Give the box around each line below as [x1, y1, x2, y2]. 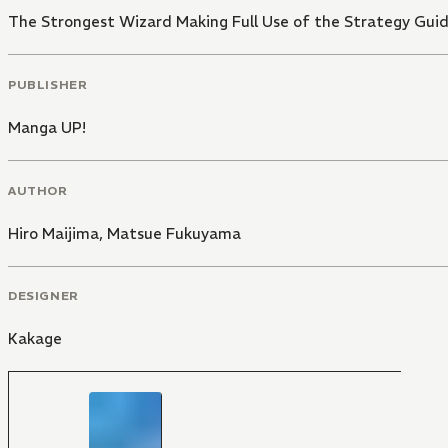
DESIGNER [8, 288, 79, 304]
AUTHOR [8, 182, 68, 198]
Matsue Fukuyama [107, 223, 241, 243]
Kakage [8, 329, 62, 349]
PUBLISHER [8, 76, 88, 92]
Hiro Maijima [8, 223, 99, 243]
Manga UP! [8, 117, 86, 137]
